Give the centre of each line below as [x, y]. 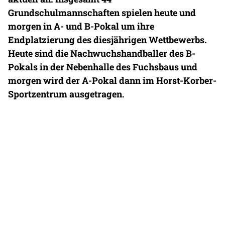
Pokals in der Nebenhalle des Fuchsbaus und [103, 67]
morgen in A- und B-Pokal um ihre [81, 26]
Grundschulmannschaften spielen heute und [102, 13]
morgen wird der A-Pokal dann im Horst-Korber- [112, 81]
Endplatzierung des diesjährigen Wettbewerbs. [107, 40]
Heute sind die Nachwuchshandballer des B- [102, 53]
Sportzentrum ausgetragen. [66, 94]
